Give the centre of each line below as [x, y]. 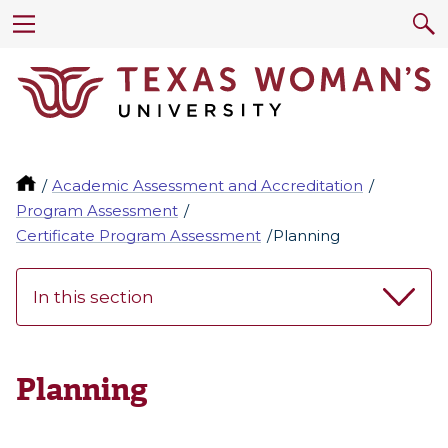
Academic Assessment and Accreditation [208, 186]
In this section [93, 297]
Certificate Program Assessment [138, 236]
